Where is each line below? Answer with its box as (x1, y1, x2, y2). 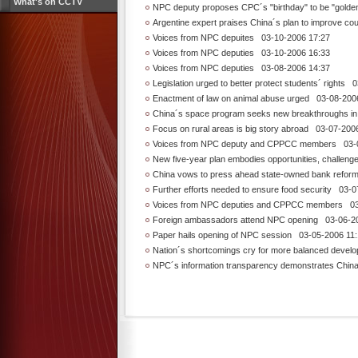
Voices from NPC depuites (153, 33, 254, 42)
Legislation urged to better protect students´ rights (153, 78, 345, 88)
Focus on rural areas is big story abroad (153, 124, 308, 133)
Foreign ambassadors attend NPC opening (153, 215, 318, 225)
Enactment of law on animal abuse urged (153, 93, 309, 103)
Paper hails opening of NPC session (153, 230, 292, 240)
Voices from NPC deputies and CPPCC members (153, 200, 343, 209)
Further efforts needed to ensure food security (153, 185, 332, 194)
